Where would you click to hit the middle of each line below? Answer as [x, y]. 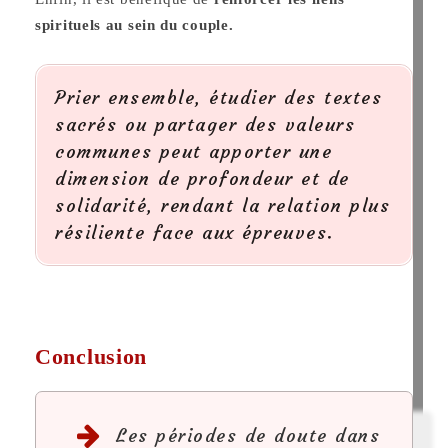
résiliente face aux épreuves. [194, 232]
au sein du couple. [169, 24]
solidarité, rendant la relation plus [222, 205]
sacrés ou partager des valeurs [205, 124]
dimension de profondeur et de [202, 178]
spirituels [68, 24]
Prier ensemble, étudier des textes [218, 97]
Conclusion [91, 356]
